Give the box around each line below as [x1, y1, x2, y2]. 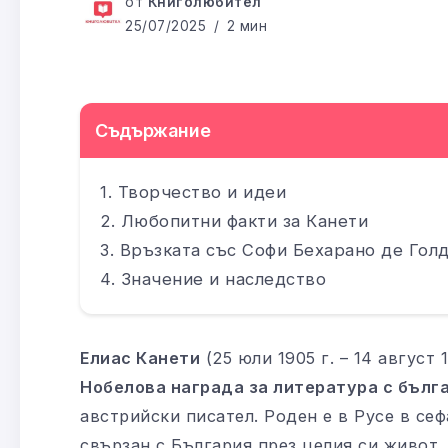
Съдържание [95, 119, 211, 141]
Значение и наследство [120, 268, 326, 289]
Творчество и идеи [117, 181, 286, 202]
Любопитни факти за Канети [120, 210, 368, 231]
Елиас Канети [80, 347, 200, 368]
